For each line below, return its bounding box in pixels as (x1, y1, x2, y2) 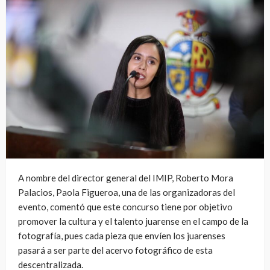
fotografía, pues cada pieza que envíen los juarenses (18, 230, 225, 242)
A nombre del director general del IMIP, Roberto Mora (18, 172, 233, 184)
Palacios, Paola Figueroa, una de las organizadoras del (18, 187, 235, 198)
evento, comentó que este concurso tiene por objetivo (18, 201, 233, 213)
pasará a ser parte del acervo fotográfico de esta (18, 245, 213, 256)
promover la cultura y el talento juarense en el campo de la (18, 216, 248, 227)
